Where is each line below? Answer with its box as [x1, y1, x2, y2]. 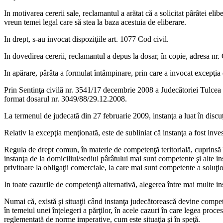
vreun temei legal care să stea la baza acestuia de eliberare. [4, 18, 186, 27]
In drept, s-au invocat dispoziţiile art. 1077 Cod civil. [4, 35, 169, 44]
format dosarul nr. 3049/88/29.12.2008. [4, 95, 127, 104]
